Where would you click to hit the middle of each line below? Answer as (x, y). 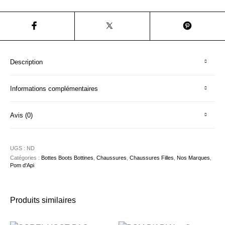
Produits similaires (43, 200)
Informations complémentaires (54, 89)
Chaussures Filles (152, 158)
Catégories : (26, 158)
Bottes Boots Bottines (68, 158)
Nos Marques (194, 158)
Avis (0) (22, 116)
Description (27, 62)
